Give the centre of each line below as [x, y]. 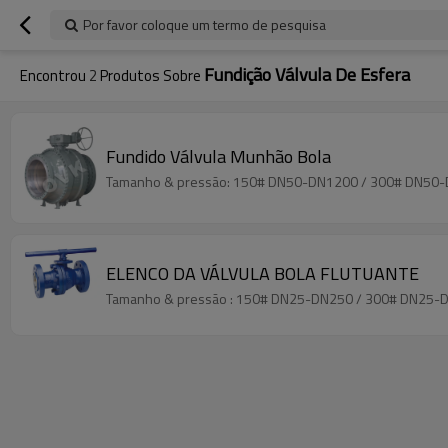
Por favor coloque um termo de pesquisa [204, 24]
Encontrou [54, 75]
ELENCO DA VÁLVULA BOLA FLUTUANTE [262, 273]
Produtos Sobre [150, 75]
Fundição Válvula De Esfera [307, 74]
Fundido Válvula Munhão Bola [218, 156]
